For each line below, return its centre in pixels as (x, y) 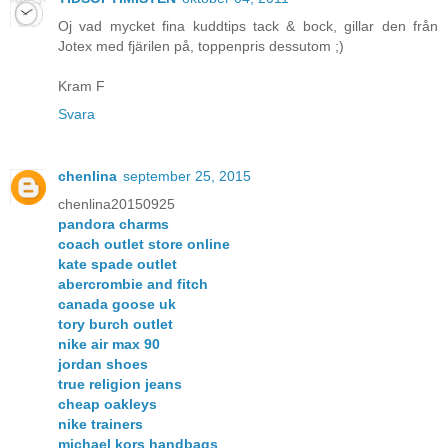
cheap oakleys (107, 404)
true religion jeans (120, 384)
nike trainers (100, 424)
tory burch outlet (115, 324)
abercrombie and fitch (133, 284)
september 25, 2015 (187, 176)
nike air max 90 (109, 344)
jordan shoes (103, 364)
